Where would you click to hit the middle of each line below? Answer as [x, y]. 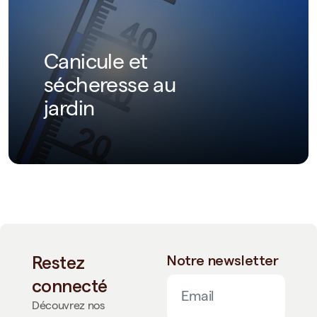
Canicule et [96, 64]
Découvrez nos [68, 307]
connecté [70, 286]
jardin [69, 111]
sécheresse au [110, 88]
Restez [58, 263]
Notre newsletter [223, 260]
